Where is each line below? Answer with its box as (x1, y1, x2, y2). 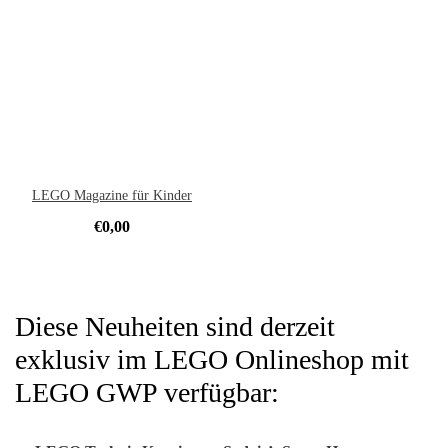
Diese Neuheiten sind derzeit (15, 311, 335, 343)
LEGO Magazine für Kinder (32, 188, 192, 204)
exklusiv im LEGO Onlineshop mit (15, 344, 409, 376)
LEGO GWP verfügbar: (15, 377, 279, 409)
